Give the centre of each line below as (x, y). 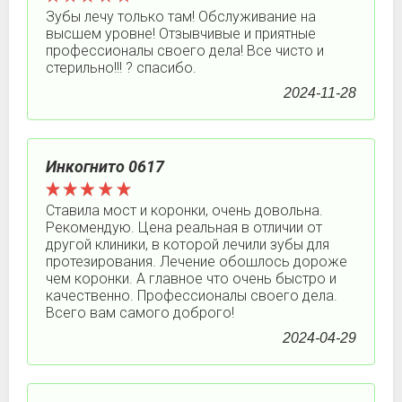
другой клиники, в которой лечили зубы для (188, 245)
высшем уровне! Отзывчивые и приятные (181, 34)
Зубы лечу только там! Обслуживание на (181, 17)
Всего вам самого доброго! (140, 313)
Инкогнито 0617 (105, 166)
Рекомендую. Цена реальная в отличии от (184, 227)
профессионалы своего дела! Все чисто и (185, 51)
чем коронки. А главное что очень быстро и (191, 279)
